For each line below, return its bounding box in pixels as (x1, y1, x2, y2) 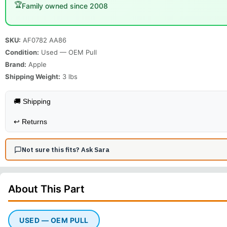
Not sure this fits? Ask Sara (21, 145, 109, 154)
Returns (22, 118, 47, 126)
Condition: (5, 48, 39, 56)
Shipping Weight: (5, 72, 60, 81)
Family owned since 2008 (22, 1, 108, 10)
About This (8, 183, 64, 195)
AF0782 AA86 (23, 36, 66, 44)
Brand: (5, 60, 26, 68)
